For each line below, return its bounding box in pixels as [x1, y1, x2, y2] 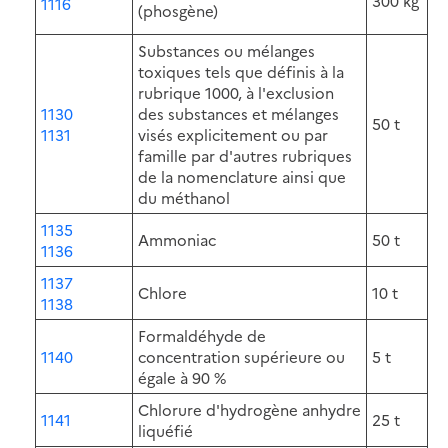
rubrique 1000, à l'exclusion [138, 81, 334, 103]
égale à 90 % [138, 366, 226, 388]
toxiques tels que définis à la [138, 60, 344, 82]
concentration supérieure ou [138, 345, 345, 367]
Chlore [138, 281, 187, 303]
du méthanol [138, 186, 230, 208]
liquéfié [138, 419, 193, 441]
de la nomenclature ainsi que [138, 165, 346, 187]
